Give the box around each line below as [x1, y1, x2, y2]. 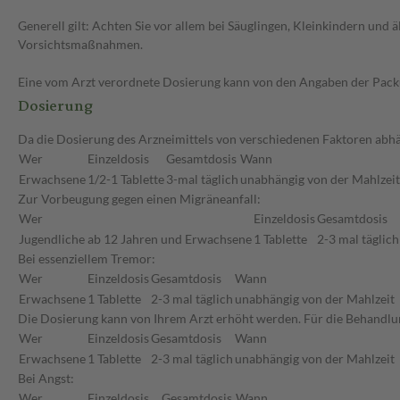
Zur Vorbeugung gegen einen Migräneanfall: [18, 191, 261, 207]
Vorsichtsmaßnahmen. [18, 37, 143, 53]
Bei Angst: [18, 371, 74, 387]
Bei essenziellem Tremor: [18, 251, 155, 267]
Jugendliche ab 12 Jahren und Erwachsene [19, 231, 252, 247]
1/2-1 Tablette [87, 171, 164, 187]
